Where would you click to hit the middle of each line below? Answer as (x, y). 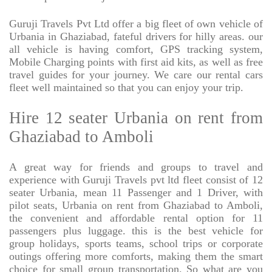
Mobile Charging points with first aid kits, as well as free (136, 62)
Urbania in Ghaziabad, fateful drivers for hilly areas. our (136, 37)
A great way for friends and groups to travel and (136, 167)
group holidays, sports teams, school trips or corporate (136, 244)
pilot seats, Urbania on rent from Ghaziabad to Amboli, (136, 206)
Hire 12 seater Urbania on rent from (136, 118)
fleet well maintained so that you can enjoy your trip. (126, 88)
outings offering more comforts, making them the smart (136, 257)
